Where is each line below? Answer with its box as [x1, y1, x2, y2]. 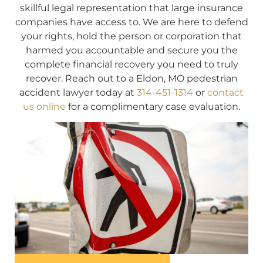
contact [207, 86, 244, 98]
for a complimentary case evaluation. [66, 100, 240, 112]
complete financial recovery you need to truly [25, 58, 238, 70]
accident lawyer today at [19, 86, 137, 98]
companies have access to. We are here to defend [15, 16, 248, 28]
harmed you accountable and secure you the [25, 44, 238, 56]
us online [23, 100, 66, 112]
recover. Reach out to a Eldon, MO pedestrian [25, 72, 238, 84]
